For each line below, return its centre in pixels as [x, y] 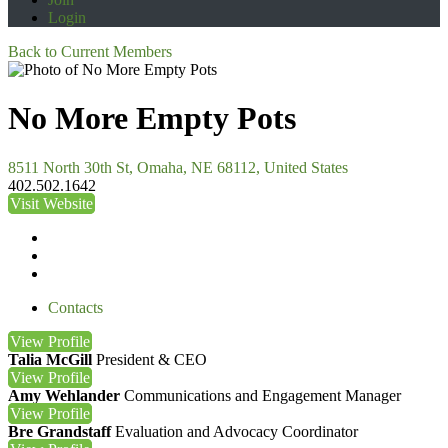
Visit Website [51, 203]
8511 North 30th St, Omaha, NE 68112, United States [178, 167]
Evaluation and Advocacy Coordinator [236, 431]
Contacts [75, 307]
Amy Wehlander [64, 395]
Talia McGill [50, 359]
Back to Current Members [90, 51]
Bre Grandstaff [59, 431]
